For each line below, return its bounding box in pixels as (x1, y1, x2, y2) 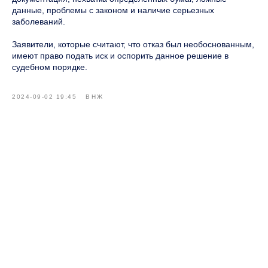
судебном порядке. (12, 62, 87, 72)
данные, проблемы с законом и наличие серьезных (12, 5, 214, 15)
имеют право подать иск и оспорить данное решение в (12, 50, 229, 60)
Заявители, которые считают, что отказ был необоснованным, (12, 39, 254, 49)
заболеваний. (12, 16, 65, 26)
